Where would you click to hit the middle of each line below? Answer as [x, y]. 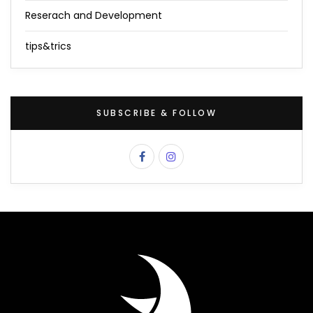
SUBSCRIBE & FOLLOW [156, 112]
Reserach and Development [94, 15]
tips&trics [48, 46]
